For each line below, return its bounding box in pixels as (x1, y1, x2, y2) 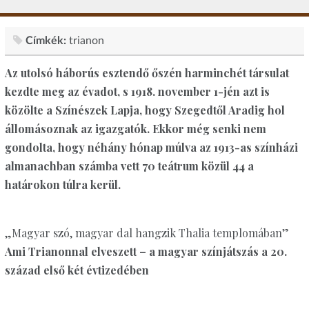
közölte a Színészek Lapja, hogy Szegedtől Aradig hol (4, 103, 285, 118)
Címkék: (25, 34, 66, 46)
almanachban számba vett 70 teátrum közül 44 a (4, 159, 254, 174)
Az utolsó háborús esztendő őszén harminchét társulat (4, 66, 289, 81)
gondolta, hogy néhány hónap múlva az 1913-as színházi (4, 140, 298, 155)
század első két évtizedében (4, 263, 149, 278)
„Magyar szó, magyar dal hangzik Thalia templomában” (4, 226, 292, 241)
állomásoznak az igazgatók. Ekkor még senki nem (4, 121, 266, 137)
